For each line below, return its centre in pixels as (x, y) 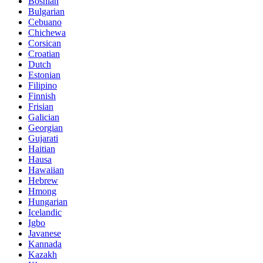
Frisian (41, 106)
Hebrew (43, 180)
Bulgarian (46, 11)
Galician (44, 117)
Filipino (43, 85)
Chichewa (47, 32)
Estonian (44, 75)
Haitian (42, 149)
